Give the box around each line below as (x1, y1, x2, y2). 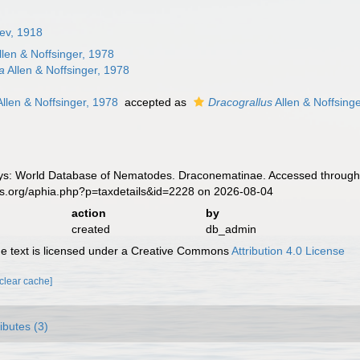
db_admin (205, 223, 256, 235)
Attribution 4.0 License (231, 244, 346, 257)
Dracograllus (208, 96, 273, 108)
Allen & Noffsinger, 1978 (5, 63, 130, 76)
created (71, 223, 110, 235)
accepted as (121, 96, 190, 108)
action (71, 207, 106, 219)
